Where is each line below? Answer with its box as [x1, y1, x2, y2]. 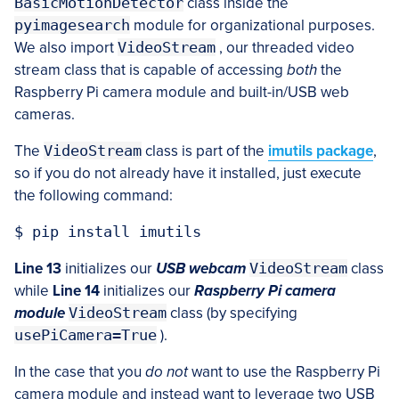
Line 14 [53, 281, 100, 301]
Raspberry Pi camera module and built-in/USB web [14, 83, 349, 102]
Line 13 [14, 259, 65, 279]
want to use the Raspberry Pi [188, 362, 380, 382]
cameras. [14, 105, 75, 125]
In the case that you [14, 362, 145, 382]
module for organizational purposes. [130, 16, 375, 36]
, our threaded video [216, 38, 354, 58]
